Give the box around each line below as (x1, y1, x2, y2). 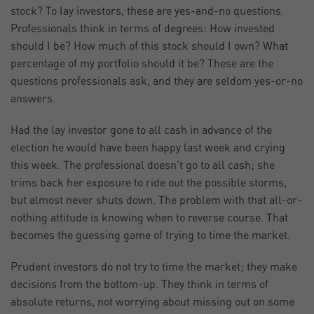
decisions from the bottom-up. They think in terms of (11, 279, 268, 291)
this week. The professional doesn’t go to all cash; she (11, 160, 275, 172)
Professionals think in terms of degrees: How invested (11, 23, 275, 35)
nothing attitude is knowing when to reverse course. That (11, 212, 288, 224)
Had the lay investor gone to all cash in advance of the (11, 125, 272, 137)
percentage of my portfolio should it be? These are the (11, 58, 273, 70)
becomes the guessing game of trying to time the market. (11, 230, 290, 242)
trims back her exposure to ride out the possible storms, (11, 177, 287, 189)
